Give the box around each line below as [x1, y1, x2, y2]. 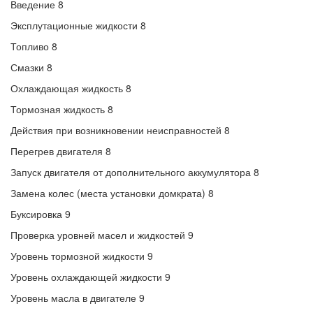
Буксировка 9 [10, 207, 71, 221]
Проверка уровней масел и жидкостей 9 [10, 228, 194, 242]
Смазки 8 [10, 60, 52, 74]
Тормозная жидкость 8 [10, 102, 113, 116]
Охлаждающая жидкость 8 [10, 81, 131, 95]
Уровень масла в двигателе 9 [10, 291, 145, 305]
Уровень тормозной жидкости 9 [10, 249, 153, 263]
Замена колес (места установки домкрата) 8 [10, 186, 214, 200]
